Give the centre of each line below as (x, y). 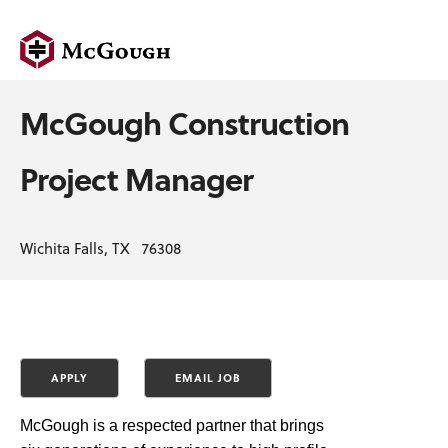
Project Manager (136, 178)
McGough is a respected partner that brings (172, 425)
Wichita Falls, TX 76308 (100, 248)
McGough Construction (184, 122)
